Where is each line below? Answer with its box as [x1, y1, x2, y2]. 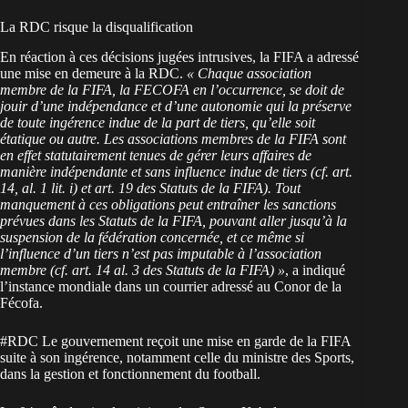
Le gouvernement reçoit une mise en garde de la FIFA [38, 333, 351, 350]
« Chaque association [187, 66, 311, 82]
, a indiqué [285, 262, 345, 279]
